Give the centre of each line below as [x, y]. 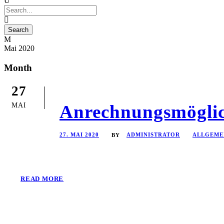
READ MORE [42, 179]
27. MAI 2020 [79, 135]
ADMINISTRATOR [153, 135]
